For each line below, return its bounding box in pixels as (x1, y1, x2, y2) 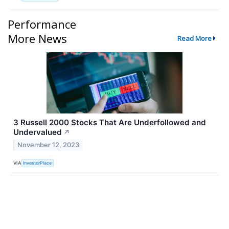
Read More (177, 33, 212, 43)
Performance (8, 16, 76, 32)
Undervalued (13, 127, 62, 137)
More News (8, 30, 67, 46)
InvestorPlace (23, 159, 52, 166)
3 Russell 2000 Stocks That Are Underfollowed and (13, 117, 206, 127)
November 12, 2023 (17, 141, 80, 149)
